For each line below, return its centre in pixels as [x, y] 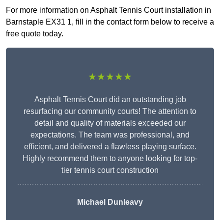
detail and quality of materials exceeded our [110, 123]
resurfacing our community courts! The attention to [110, 111]
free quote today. [35, 34]
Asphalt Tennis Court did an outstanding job [110, 100]
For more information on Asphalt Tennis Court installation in [109, 10]
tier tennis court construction [110, 170]
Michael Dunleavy [110, 202]
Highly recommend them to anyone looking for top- [110, 159]
